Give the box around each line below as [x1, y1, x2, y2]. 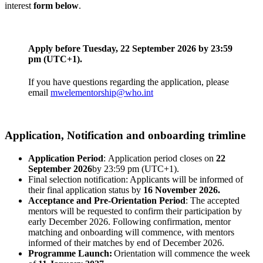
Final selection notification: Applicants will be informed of [28, 174, 243, 184]
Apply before [28, 43, 83, 54]
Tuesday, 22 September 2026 [83, 43, 198, 54]
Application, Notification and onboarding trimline [5, 129, 245, 142]
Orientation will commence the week [114, 248, 250, 258]
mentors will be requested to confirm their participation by [28, 205, 242, 216]
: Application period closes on [103, 153, 216, 163]
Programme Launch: [28, 248, 114, 258]
